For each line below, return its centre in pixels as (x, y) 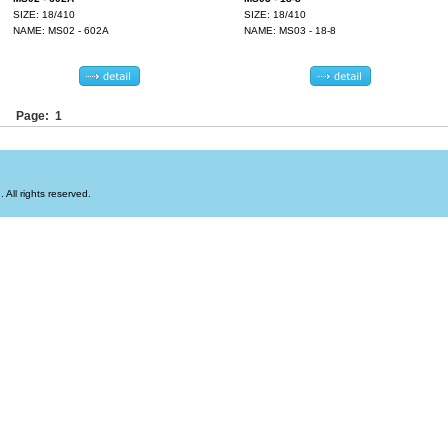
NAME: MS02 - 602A (61, 30)
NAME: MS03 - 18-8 (290, 30)
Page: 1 (37, 116)
